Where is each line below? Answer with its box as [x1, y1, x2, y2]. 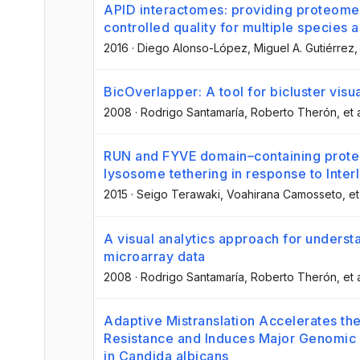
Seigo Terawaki [137, 187, 220, 202]
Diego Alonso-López [137, 41, 247, 55]
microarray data [104, 247, 206, 264]
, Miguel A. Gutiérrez [247, 41, 354, 55]
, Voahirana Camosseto [220, 187, 342, 202]
